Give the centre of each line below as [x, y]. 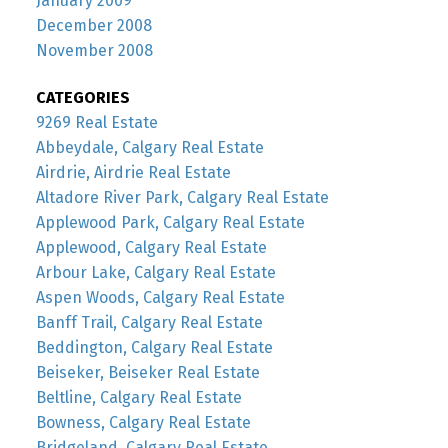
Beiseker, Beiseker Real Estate [147, 373]
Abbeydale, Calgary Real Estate [149, 148]
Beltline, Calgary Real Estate [138, 398]
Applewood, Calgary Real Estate [151, 248]
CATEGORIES [82, 98]
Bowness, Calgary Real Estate [143, 423]
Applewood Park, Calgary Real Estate [170, 223]
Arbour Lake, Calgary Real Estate [155, 273]
